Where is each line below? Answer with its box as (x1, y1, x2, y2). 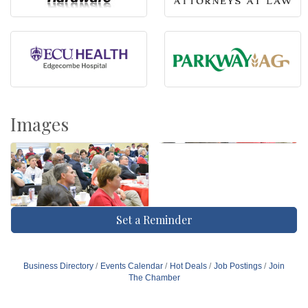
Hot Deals (170, 261, 207, 271)
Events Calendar (100, 261, 163, 271)
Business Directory (23, 261, 93, 271)
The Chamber (128, 272, 180, 283)
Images (10, 111, 69, 136)
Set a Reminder (115, 212, 192, 227)
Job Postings (214, 261, 262, 271)
